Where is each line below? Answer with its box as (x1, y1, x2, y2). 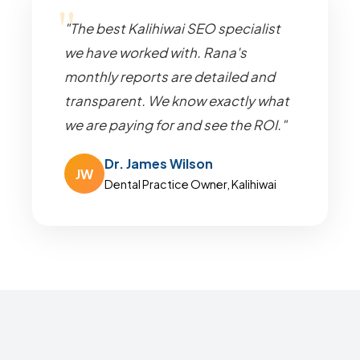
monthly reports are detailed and (64, 68, 275, 85)
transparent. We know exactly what (64, 92, 289, 109)
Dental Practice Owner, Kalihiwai (104, 177, 276, 191)
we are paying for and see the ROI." (64, 117, 287, 133)
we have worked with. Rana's (64, 44, 247, 61)
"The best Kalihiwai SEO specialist (64, 20, 280, 37)
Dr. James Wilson (104, 155, 213, 172)
